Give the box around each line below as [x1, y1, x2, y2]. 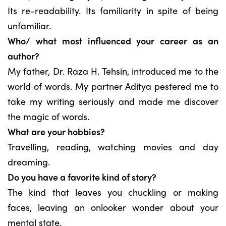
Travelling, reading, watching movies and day [8, 140, 218, 153]
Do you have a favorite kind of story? [8, 171, 156, 183]
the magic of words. [8, 110, 89, 123]
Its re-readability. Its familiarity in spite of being [8, 4, 218, 17]
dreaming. [8, 155, 50, 168]
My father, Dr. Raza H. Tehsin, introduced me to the [8, 65, 218, 77]
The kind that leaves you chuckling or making [8, 186, 218, 198]
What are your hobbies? [8, 125, 105, 138]
